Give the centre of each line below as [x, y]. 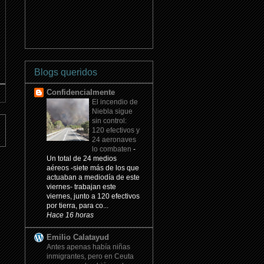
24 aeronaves [114, 140]
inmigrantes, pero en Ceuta [90, 257]
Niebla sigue [112, 112]
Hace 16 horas [70, 215]
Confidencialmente [81, 93]
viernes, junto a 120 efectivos [93, 197]
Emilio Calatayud [78, 237]
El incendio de [115, 102]
